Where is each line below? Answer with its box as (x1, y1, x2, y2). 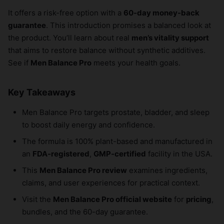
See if (8, 57, 30, 67)
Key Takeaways (8, 86, 75, 97)
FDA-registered (32, 148, 89, 158)
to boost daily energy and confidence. (22, 119, 155, 129)
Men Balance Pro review (39, 165, 127, 175)
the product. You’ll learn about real (8, 32, 131, 42)
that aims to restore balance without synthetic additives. (8, 45, 205, 55)
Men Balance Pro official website (53, 194, 172, 204)
